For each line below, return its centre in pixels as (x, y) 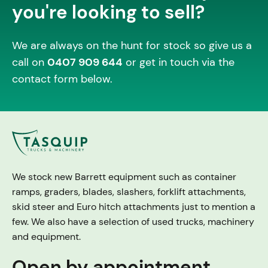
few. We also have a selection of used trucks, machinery (133, 221)
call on (29, 62)
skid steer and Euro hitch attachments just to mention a (133, 206)
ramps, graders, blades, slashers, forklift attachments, (129, 191)
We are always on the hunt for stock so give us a (132, 45)
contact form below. (62, 79)
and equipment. (46, 236)
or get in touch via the (178, 62)
